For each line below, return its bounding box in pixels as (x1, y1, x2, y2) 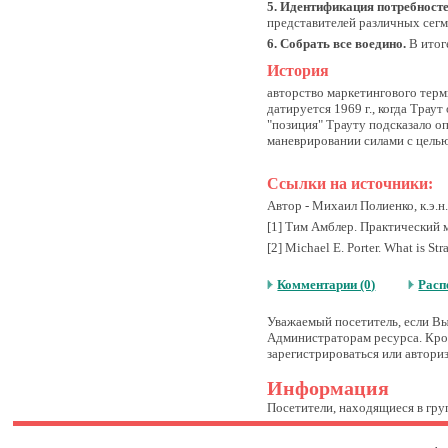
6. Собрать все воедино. (267, 36, 407, 51)
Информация (267, 378, 390, 399)
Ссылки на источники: (267, 175, 434, 192)
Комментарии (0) (277, 277, 376, 292)
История (267, 62, 330, 79)
